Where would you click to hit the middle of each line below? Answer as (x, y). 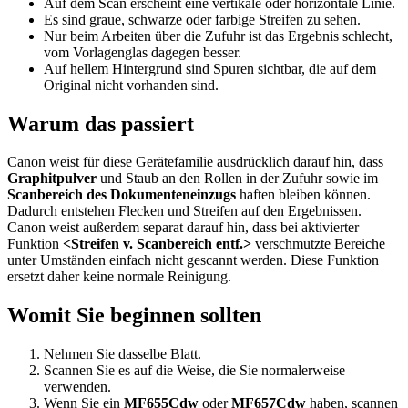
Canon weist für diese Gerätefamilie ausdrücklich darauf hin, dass (195, 162)
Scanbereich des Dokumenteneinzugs (122, 195)
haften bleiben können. (303, 195)
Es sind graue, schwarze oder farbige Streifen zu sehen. (202, 19)
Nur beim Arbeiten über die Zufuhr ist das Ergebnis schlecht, (218, 36)
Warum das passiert (101, 123)
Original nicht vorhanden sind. (131, 85)
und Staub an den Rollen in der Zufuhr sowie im (237, 178)
